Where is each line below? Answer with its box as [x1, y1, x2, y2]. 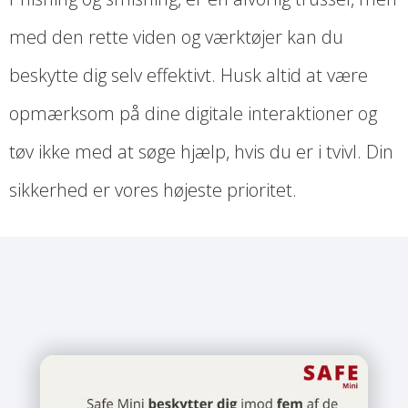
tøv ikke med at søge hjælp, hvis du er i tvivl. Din [9, 139, 393, 165]
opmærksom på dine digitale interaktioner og [9, 101, 377, 127]
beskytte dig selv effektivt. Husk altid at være [9, 63, 368, 88]
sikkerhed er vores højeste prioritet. [9, 178, 297, 203]
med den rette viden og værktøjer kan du [9, 25, 343, 50]
